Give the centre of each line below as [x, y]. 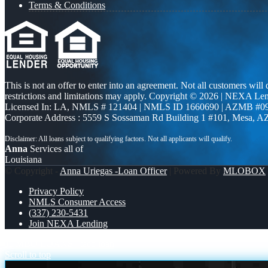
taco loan [97, 243]
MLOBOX [244, 170]
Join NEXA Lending [68, 223]
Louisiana [23, 159]
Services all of [55, 148]
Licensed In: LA [36, 106]
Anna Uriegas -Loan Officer [113, 170]
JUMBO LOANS [39, 243]
